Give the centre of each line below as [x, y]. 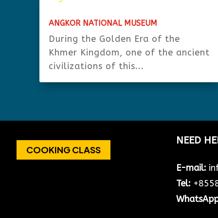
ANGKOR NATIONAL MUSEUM [103, 23]
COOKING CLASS [63, 149]
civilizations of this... [96, 66]
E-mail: [191, 168]
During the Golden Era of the [114, 39]
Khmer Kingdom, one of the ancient [129, 53]
